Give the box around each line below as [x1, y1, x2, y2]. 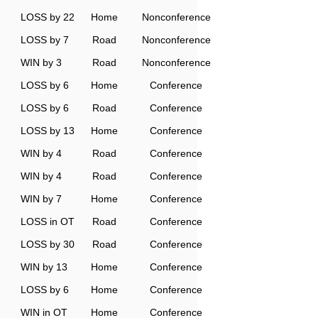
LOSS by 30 [21, 238, 75, 250]
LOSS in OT [21, 216, 75, 227]
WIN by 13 [21, 261, 67, 273]
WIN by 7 [21, 193, 62, 204]
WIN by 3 [21, 57, 62, 68]
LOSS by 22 [21, 11, 75, 23]
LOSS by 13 [21, 125, 75, 136]
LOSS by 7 [21, 34, 69, 45]
